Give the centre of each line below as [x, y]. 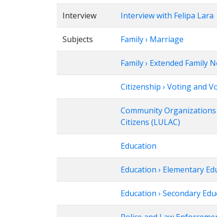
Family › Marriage [152, 39]
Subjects [78, 39]
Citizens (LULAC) [150, 122]
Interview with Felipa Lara [167, 15]
